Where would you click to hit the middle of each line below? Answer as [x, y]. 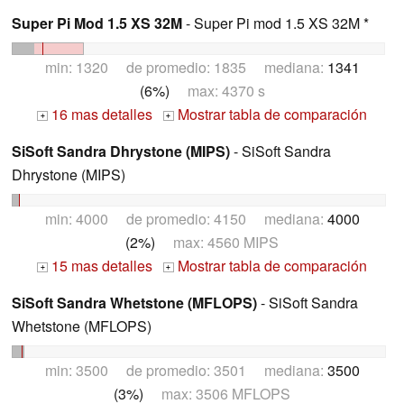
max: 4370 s [217, 91]
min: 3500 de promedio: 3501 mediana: [186, 370]
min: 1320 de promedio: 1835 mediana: [186, 68]
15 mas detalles [100, 265]
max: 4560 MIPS [217, 242]
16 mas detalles [100, 115]
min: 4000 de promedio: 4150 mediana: [186, 218]
